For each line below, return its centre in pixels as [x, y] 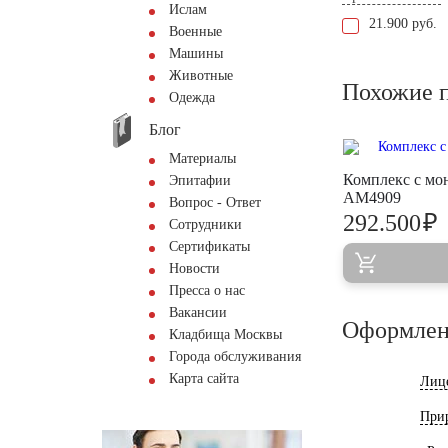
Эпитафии [200, 180]
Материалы [202, 158]
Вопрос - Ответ [215, 202]
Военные [195, 31]
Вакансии [198, 312]
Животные [201, 75]
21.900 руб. [403, 24]
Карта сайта [204, 378]
